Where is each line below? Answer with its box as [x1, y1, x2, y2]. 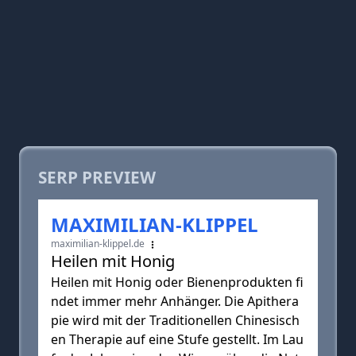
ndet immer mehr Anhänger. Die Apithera [51, 292, 299, 310]
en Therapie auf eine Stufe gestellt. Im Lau [51, 331, 304, 348]
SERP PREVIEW [38, 166, 156, 188]
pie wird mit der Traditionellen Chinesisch [51, 311, 300, 329]
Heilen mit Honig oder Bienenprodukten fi [51, 273, 304, 291]
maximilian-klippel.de [51, 237, 147, 250]
